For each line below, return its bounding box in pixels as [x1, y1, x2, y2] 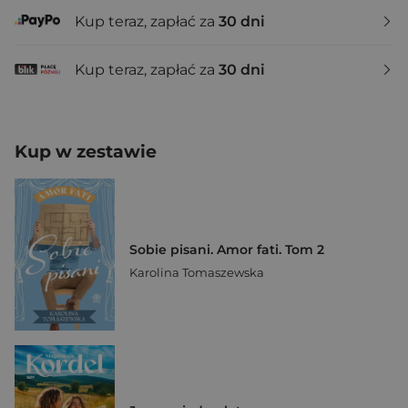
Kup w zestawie [15, 141, 157, 162]
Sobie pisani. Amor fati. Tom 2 [129, 241, 324, 259]
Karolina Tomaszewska [129, 265, 264, 280]
